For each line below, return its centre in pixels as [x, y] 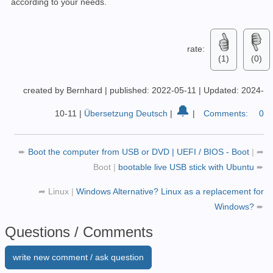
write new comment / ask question [78, 257]
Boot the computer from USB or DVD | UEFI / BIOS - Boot [140, 152]
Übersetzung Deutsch [126, 114]
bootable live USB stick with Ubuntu [187, 167]
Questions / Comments [79, 232]
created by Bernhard [63, 90]
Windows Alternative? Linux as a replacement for [170, 192]
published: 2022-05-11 [154, 90]
